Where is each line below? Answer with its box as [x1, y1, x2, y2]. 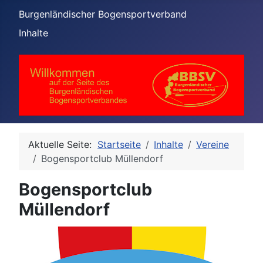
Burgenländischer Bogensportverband [19, 8, 187, 20]
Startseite [97, 138, 141, 150]
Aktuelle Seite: [28, 138, 97, 150]
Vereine [196, 138, 229, 150]
